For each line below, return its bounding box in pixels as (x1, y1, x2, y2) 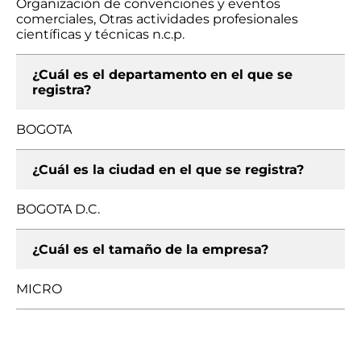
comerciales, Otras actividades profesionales (16, 11, 298, 27)
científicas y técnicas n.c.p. (16, 27, 185, 42)
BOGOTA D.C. (16, 201, 100, 217)
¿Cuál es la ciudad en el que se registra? (32, 162, 304, 177)
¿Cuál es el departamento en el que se (32, 67, 293, 82)
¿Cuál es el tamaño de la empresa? (32, 242, 268, 257)
